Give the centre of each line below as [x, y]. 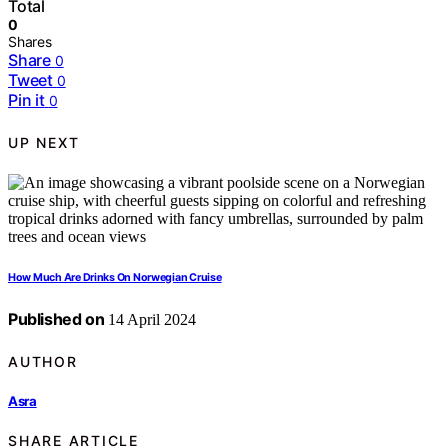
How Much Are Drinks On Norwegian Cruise [115, 278]
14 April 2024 [150, 320]
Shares [30, 42]
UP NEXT [44, 142]
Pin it [26, 100]
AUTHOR [43, 361]
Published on [56, 319]
